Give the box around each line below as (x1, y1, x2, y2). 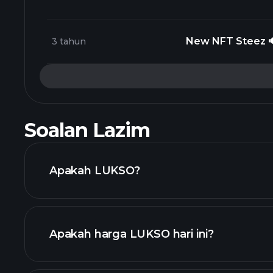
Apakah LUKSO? (49, 164, 140, 177)
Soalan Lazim (24, 118, 150, 142)
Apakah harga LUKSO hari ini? (49, 227, 214, 241)
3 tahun (52, 36, 86, 47)
